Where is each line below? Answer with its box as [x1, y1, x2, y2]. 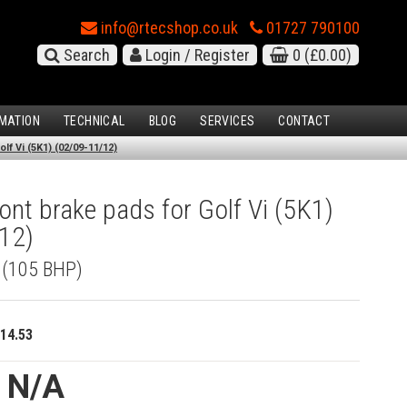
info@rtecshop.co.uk [97, 18, 238, 37]
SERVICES [200, 114, 255, 129]
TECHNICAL [64, 114, 125, 129]
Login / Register [142, 45, 250, 65]
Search [60, 45, 110, 65]
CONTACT [278, 114, 331, 129]
